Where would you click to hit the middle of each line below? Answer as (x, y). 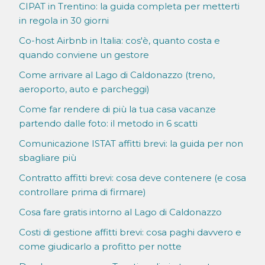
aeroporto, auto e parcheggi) (84, 89)
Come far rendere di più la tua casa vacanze (117, 109)
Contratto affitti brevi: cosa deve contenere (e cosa (132, 178)
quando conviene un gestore (84, 55)
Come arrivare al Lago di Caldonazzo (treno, (117, 75)
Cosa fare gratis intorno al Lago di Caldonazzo (120, 212)
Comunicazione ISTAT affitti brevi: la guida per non (131, 144)
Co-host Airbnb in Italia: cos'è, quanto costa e (119, 41)
